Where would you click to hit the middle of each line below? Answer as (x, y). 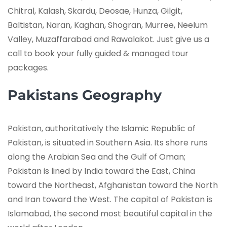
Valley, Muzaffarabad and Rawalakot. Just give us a (108, 40)
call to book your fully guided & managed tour (98, 54)
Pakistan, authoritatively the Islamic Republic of (102, 129)
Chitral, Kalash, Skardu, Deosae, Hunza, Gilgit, (95, 11)
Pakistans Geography (85, 95)
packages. (28, 68)
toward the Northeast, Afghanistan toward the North (113, 185)
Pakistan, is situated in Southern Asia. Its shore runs (108, 143)
